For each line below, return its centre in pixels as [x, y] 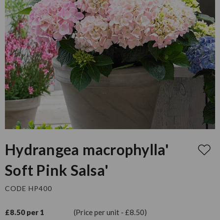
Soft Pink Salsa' [57, 170]
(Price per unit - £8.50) [110, 212]
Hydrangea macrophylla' [87, 149]
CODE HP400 [28, 188]
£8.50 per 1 [25, 212]
